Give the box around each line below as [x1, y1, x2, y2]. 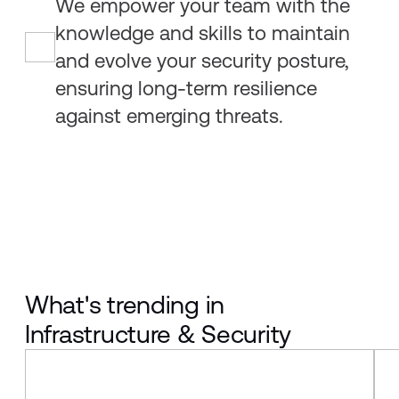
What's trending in [25, 289, 224, 319]
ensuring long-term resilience [54, 77, 317, 101]
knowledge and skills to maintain [54, 21, 350, 45]
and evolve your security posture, [54, 49, 349, 73]
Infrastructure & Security [25, 319, 292, 348]
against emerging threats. [54, 104, 283, 128]
